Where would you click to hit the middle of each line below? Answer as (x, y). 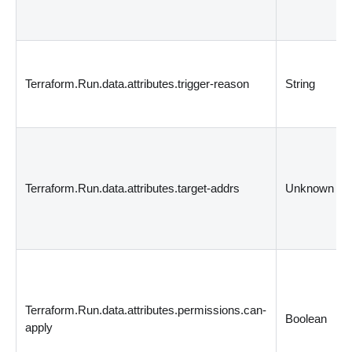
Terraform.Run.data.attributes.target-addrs (133, 188)
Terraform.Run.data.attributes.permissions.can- (146, 310)
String (301, 83)
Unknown (310, 188)
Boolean (306, 318)
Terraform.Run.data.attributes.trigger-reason (137, 83)
